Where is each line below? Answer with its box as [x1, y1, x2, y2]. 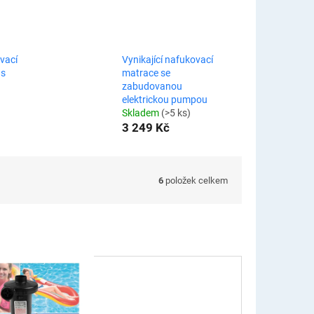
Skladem [121, 107, 161, 118]
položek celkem [163, 175, 228, 186]
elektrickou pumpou [121, 94, 207, 105]
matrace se [121, 67, 170, 78]
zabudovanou [121, 81, 182, 92]
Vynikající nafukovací [121, 54, 213, 65]
